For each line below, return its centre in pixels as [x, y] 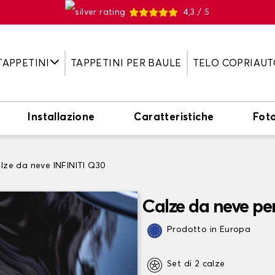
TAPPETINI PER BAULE [126, 63]
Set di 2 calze [196, 264]
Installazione [61, 118]
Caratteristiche [174, 118]
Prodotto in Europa [209, 230]
